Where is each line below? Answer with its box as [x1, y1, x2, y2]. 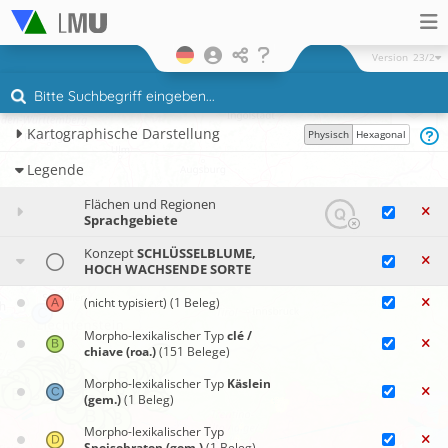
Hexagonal [356, 127, 406, 141]
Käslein [227, 375, 271, 392]
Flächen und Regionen [84, 195, 216, 213]
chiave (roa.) [84, 343, 159, 360]
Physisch [308, 127, 349, 141]
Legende [23, 160, 84, 179]
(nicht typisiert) [84, 294, 167, 311]
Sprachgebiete [84, 211, 178, 229]
